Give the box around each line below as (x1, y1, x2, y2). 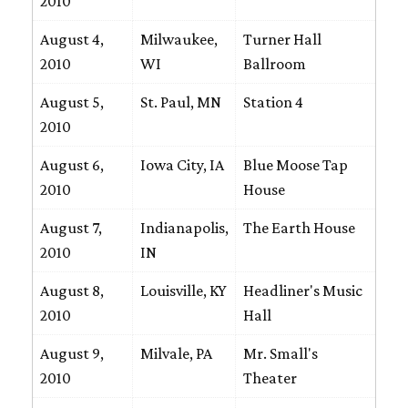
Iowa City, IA (139, 156, 224, 174)
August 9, (39, 344, 104, 362)
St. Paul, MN (139, 93, 221, 111)
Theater (242, 369, 297, 387)
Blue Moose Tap (242, 156, 348, 174)
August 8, (39, 281, 104, 300)
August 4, (39, 30, 104, 48)
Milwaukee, (139, 30, 218, 48)
